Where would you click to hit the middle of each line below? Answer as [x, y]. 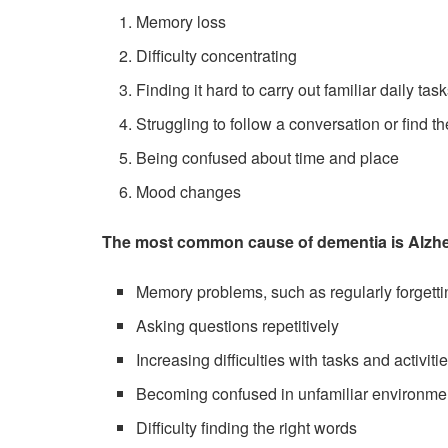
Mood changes [189, 192]
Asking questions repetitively [238, 326]
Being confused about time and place [268, 158]
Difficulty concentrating [217, 56]
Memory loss [181, 22]
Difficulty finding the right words [247, 428]
